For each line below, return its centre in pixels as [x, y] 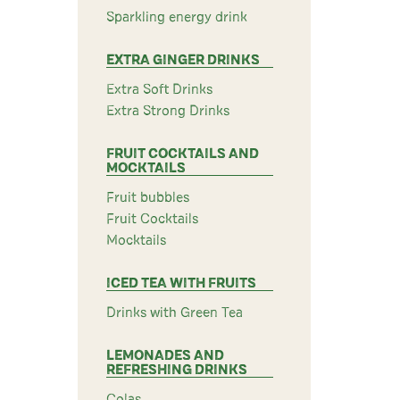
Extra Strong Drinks [168, 111]
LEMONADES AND [165, 355]
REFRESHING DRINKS [177, 370]
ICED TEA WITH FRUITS [181, 283]
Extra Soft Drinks [159, 89]
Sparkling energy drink [177, 17]
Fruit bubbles [148, 197]
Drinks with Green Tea [175, 312]
